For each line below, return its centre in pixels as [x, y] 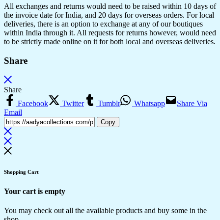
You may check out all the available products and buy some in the [105, 210]
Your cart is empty [35, 191]
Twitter [72, 103]
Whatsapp [149, 103]
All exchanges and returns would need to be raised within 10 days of [110, 6]
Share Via [192, 103]
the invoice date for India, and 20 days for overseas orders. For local [109, 15]
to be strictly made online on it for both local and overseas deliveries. [110, 42]
